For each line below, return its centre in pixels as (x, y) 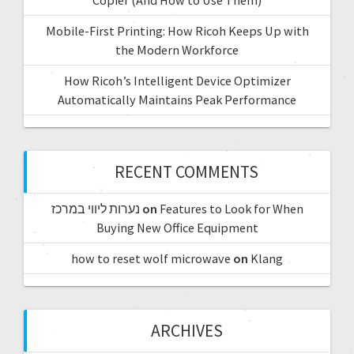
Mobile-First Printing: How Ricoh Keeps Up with (177, 30)
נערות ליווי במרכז (95, 208)
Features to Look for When (231, 208)
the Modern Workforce (177, 49)
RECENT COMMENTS (186, 171)
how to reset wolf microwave (151, 258)
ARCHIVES (186, 330)
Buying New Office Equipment (177, 227)
